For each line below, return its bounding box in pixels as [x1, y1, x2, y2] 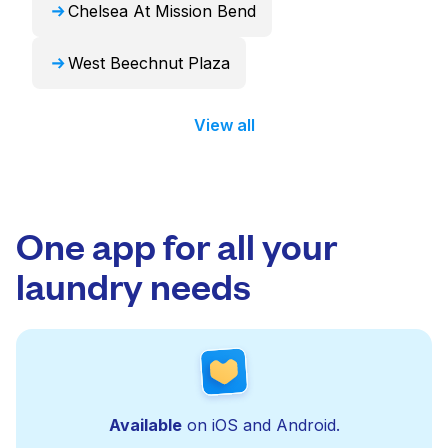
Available [108, 415, 182, 435]
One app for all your [16, 221, 337, 268]
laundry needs [16, 261, 251, 308]
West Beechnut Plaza [68, 53, 230, 73]
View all [193, 115, 255, 135]
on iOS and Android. [181, 415, 340, 435]
